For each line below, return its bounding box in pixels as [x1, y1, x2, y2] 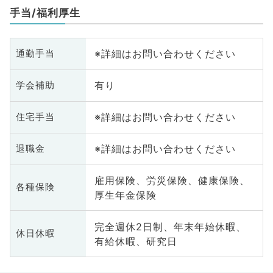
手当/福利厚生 [9, 6, 80, 19]
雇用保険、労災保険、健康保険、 [94, 174, 250, 186]
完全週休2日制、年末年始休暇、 [94, 220, 246, 233]
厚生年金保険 [94, 188, 157, 201]
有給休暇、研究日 [94, 235, 177, 247]
